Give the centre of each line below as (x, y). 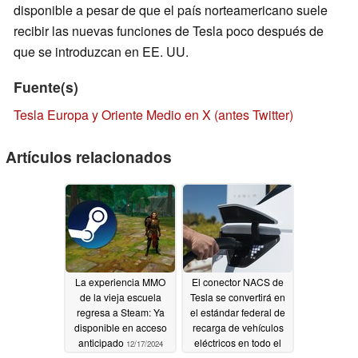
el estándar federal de (238, 312)
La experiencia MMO (120, 282)
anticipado (102, 343)
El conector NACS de (238, 282)
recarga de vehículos (238, 328)
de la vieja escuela (120, 297)
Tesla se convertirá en (238, 297)
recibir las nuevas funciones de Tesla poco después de (169, 31)
